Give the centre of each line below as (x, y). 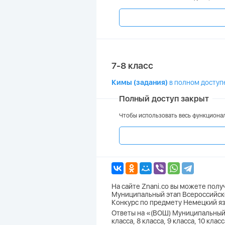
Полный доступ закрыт (164, 99)
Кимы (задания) (140, 82)
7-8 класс (132, 66)
